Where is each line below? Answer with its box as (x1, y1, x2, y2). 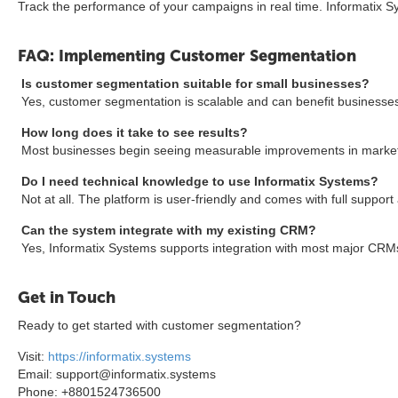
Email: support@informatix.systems (18, 367, 216, 381)
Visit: (18, 349, 48, 363)
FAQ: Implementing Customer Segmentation (18, 46, 356, 66)
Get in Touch (18, 288, 115, 307)
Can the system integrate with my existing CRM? (18, 223, 316, 237)
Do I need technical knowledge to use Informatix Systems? (18, 174, 378, 188)
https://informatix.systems (48, 349, 191, 363)
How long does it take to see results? (18, 125, 248, 139)
